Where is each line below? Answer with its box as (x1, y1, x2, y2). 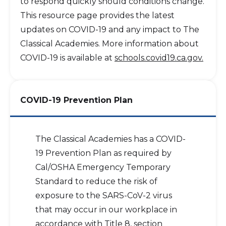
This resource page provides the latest (20, 11, 175, 20)
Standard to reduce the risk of (35, 177, 157, 186)
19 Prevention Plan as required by (35, 148, 172, 158)
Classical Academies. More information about (20, 39, 199, 48)
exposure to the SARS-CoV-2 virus (35, 191, 172, 200)
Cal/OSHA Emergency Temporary (35, 162, 171, 172)
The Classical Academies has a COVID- (35, 134, 186, 144)
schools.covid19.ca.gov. (115, 53, 203, 63)
